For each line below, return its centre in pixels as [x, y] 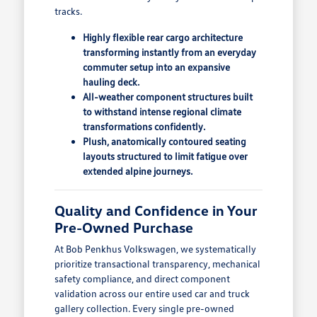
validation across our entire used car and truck [152, 293]
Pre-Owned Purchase [123, 227]
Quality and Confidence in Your [156, 210]
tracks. [68, 11]
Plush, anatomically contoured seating [164, 141]
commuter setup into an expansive [156, 67]
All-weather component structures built [167, 96]
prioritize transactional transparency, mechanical [157, 263]
